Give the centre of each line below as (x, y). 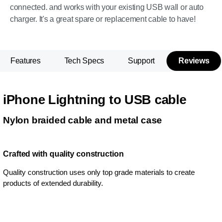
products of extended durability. (53, 183)
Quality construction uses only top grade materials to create (99, 172)
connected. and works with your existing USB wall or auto (107, 7)
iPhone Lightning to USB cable (95, 100)
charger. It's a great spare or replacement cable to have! (103, 19)
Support (141, 61)
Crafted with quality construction (63, 154)
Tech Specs (84, 61)
